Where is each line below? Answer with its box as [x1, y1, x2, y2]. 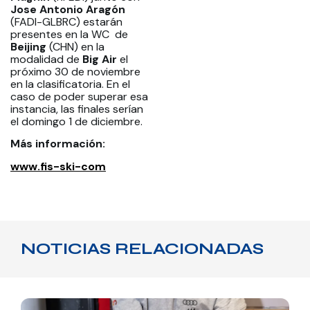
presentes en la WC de [10, 26, 128, 42]
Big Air [80, 51, 120, 66]
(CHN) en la [46, 39, 104, 54]
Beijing [10, 39, 46, 54]
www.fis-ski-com [10, 158, 106, 174]
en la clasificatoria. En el [10, 76, 130, 91]
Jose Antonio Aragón [10, 1, 125, 17]
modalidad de [10, 51, 80, 66]
